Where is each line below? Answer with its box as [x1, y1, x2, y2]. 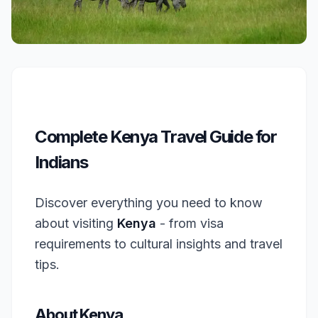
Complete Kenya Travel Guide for [35, 126, 277, 147]
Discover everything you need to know [35, 195, 263, 210]
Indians [35, 152, 88, 172]
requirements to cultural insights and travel [35, 236, 283, 251]
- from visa [156, 216, 224, 231]
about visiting [35, 216, 117, 231]
